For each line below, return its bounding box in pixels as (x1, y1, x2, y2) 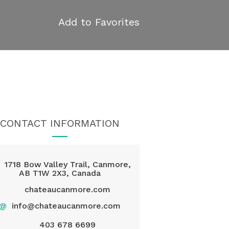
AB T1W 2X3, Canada (19, 168, 101, 178)
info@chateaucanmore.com (12, 201, 121, 211)
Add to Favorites (58, 16, 140, 28)
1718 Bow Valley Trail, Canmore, (4, 159, 131, 169)
